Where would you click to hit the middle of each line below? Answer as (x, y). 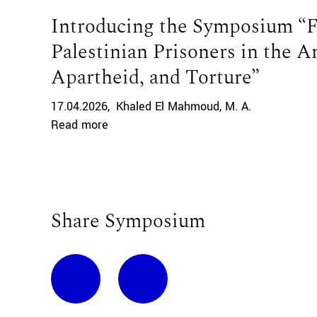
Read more (80, 125)
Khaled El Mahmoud (168, 106)
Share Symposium (128, 221)
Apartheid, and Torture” (155, 77)
